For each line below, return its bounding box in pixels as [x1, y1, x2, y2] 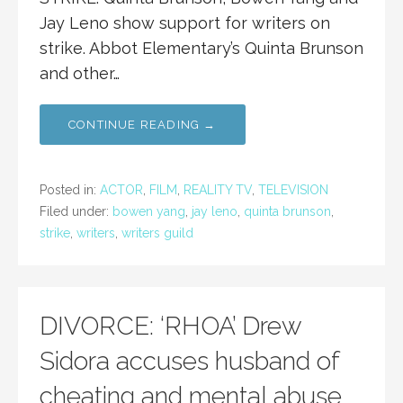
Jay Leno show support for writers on [40, 13, 330, 33]
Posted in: [40, 183, 100, 198]
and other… [40, 64, 120, 84]
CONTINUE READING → [68, 118, 217, 132]
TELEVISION [258, 183, 328, 198]
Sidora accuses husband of [40, 346, 339, 377]
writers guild [121, 226, 193, 241]
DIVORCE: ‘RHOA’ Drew [40, 311, 301, 342]
